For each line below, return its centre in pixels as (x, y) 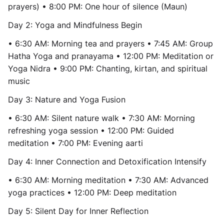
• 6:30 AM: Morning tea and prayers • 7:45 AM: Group (110, 43)
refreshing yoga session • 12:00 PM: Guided (91, 130)
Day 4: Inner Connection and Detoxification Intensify (107, 161)
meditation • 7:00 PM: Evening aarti (75, 143)
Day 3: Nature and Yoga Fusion (67, 99)
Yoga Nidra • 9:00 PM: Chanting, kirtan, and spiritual (108, 68)
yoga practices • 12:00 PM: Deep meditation (92, 192)
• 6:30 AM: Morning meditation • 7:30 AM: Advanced (108, 180)
